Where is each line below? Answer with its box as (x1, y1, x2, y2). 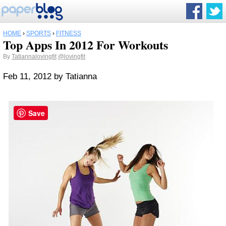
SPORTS (26, 30, 51, 37)
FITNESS (56, 30, 81, 37)
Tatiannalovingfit (12, 53, 56, 60)
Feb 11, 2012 (3, 72, 54, 81)
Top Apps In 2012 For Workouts (3, 36, 168, 53)
